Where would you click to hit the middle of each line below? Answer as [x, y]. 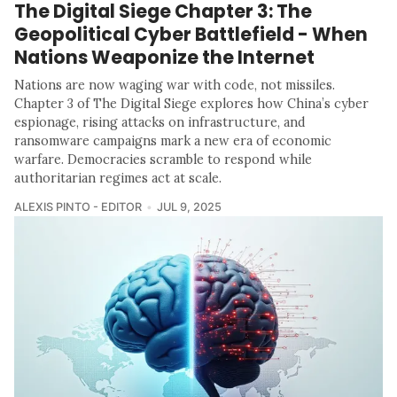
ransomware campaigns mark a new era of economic [173, 140]
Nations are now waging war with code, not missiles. [175, 85]
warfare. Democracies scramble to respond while [163, 159]
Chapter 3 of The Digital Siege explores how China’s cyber [191, 103]
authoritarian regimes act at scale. [118, 178]
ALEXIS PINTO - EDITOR [78, 206]
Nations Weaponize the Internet [164, 57]
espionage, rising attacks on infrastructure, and [160, 122]
